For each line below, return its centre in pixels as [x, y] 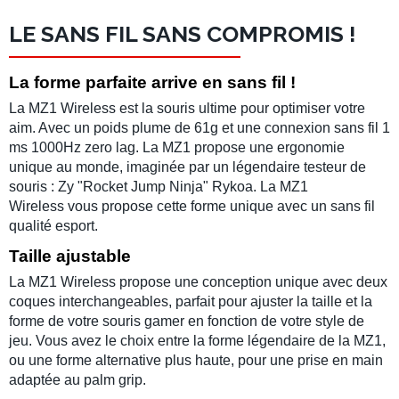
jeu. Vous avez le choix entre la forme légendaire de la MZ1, [197, 340]
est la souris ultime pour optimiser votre [242, 108]
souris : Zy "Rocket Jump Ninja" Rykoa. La [144, 186]
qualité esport [52, 225]
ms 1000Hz [45, 147]
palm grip [113, 379]
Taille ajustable [72, 256]
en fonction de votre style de [274, 321]
